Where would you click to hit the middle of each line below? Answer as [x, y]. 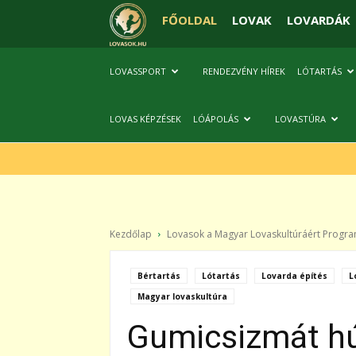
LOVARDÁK [318, 19]
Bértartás [159, 276]
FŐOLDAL [189, 19]
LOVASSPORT [138, 71]
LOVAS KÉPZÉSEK [145, 119]
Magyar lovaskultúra [182, 296]
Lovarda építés [294, 276]
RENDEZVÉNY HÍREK [244, 71]
